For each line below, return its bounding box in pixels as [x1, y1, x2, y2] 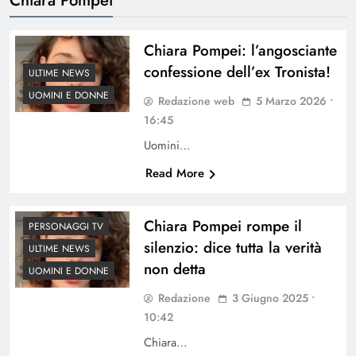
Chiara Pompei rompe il [143, 215, 302, 237]
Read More [145, 164, 204, 182]
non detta [143, 257, 206, 280]
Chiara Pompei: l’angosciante [143, 39, 337, 61]
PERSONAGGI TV [29, 219, 103, 234]
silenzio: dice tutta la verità [143, 236, 322, 258]
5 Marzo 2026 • [255, 92, 333, 109]
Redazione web [157, 92, 234, 109]
